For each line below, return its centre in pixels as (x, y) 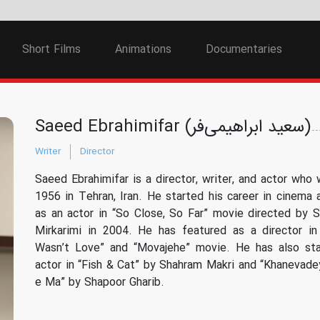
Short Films (51, 49)
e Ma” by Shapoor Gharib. (100, 282)
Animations (143, 49)
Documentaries (244, 49)
